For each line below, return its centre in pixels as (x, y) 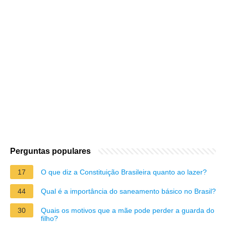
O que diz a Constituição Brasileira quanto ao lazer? (124, 172)
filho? (49, 218)
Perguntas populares (50, 151)
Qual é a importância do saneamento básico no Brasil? (128, 191)
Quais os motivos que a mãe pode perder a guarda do (128, 210)
